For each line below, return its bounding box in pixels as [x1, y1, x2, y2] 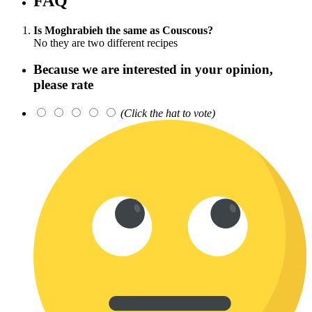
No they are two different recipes [33, 36, 178, 49]
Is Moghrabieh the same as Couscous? [33, 24, 213, 36]
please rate [33, 77, 93, 93]
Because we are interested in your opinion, [33, 62, 273, 77]
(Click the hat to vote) [120, 107, 215, 120]
